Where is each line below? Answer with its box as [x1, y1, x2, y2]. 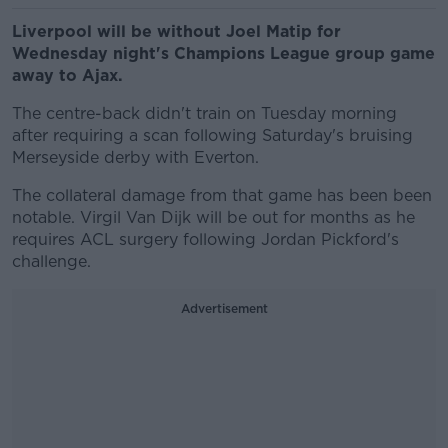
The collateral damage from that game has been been [12, 186, 432, 205]
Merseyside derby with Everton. [12, 148, 259, 167]
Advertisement [180, 301, 268, 316]
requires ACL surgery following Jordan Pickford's [12, 230, 399, 249]
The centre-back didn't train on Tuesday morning [12, 104, 397, 123]
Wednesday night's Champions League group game [12, 44, 435, 63]
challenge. [12, 252, 91, 271]
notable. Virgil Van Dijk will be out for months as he [12, 208, 415, 227]
